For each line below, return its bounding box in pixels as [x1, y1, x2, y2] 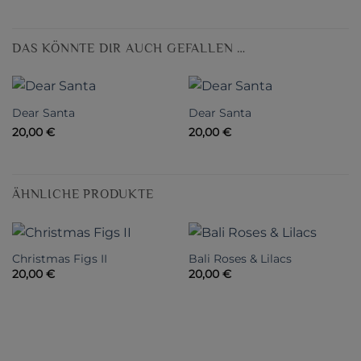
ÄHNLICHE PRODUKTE [12, 187, 154, 202]
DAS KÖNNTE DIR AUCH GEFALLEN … [12, 40, 246, 56]
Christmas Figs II [11, 252, 107, 266]
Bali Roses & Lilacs [188, 252, 292, 266]
